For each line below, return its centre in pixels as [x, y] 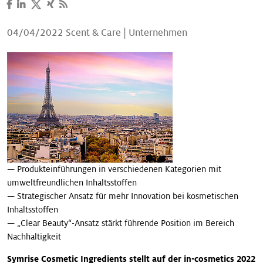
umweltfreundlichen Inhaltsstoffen [72, 182]
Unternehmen [158, 32]
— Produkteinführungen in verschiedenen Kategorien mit [114, 169]
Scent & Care [93, 32]
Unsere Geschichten [51, 15]
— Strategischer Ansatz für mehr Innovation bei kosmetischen [123, 196]
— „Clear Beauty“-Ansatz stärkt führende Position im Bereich [121, 223]
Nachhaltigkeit [34, 236]
